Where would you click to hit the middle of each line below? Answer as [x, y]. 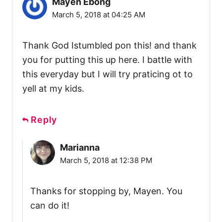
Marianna [80, 147]
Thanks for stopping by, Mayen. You [106, 191]
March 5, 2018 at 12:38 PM [106, 160]
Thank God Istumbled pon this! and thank [110, 45]
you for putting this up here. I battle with [107, 59]
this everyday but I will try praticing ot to [108, 74]
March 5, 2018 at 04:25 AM [99, 14]
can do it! [50, 205]
